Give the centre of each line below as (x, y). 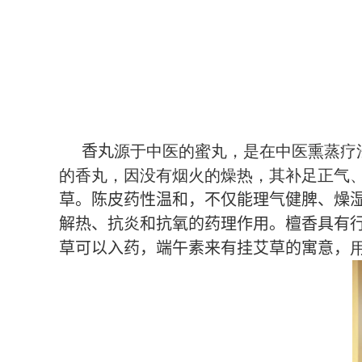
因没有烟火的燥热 (188, 175)
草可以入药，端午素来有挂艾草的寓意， (204, 248)
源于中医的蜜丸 (170, 151)
